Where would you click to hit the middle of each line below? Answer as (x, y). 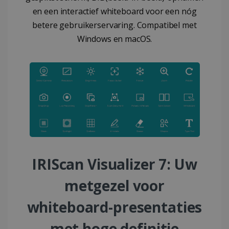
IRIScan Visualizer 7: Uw (114, 164)
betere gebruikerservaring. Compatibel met (114, 25)
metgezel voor (114, 185)
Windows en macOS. (114, 39)
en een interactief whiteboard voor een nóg (114, 12)
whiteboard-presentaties (114, 207)
